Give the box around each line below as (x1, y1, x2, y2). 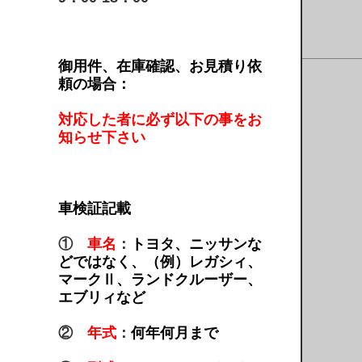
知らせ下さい (58, 129, 145, 145)
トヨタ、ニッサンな (131, 236, 262, 252)
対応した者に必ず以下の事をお (58, 112, 262, 128)
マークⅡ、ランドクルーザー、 (58, 271, 262, 288)
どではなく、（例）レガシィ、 (58, 254, 262, 270)
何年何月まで (131, 325, 218, 341)
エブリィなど (58, 289, 145, 305)
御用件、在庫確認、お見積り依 (58, 58, 262, 74)
